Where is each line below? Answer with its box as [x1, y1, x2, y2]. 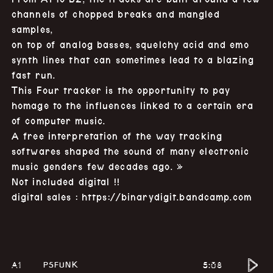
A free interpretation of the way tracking [11, 130, 223, 142]
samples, [11, 23, 53, 35]
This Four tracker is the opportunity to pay [11, 84, 231, 96]
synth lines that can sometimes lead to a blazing [11, 54, 254, 66]
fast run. [11, 69, 56, 81]
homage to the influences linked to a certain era [11, 99, 253, 112]
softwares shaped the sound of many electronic [11, 145, 250, 157]
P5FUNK [43, 260, 79, 269]
